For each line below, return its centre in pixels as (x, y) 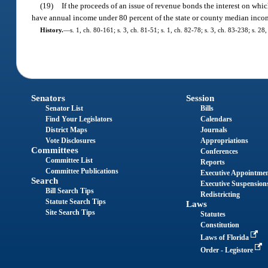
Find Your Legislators (79, 119)
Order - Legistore (227, 250)
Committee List (69, 160)
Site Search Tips (71, 212)
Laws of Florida (225, 237)
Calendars (216, 119)
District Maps (67, 130)
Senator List (65, 108)
